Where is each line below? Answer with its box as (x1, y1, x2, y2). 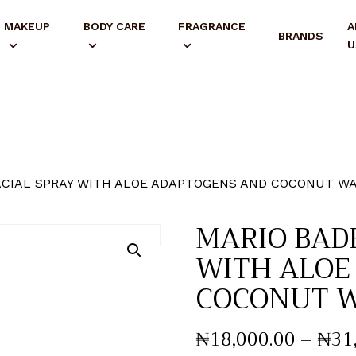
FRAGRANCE (177, 20, 246, 33)
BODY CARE (83, 20, 145, 33)
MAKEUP (3, 20, 50, 33)
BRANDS (277, 29, 323, 42)
